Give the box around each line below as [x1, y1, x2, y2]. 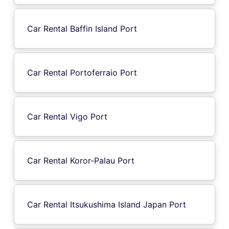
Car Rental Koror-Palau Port [27, 155, 134, 166]
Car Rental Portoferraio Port [27, 67, 137, 78]
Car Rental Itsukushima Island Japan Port [27, 199, 186, 210]
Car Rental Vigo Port [27, 111, 107, 122]
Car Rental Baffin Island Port [27, 23, 137, 34]
